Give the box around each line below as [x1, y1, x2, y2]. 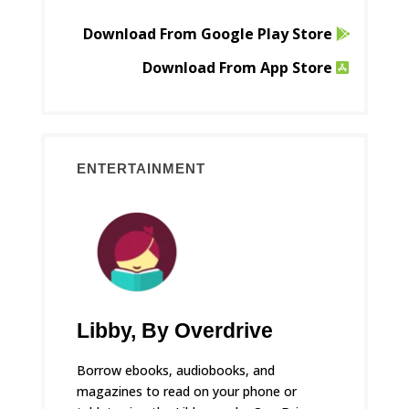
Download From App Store [142, 57, 332, 78]
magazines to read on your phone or [77, 383, 298, 401]
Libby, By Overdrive [77, 319, 274, 343]
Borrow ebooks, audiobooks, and [77, 362, 276, 380]
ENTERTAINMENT [77, 160, 206, 176]
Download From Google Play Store [82, 23, 332, 44]
